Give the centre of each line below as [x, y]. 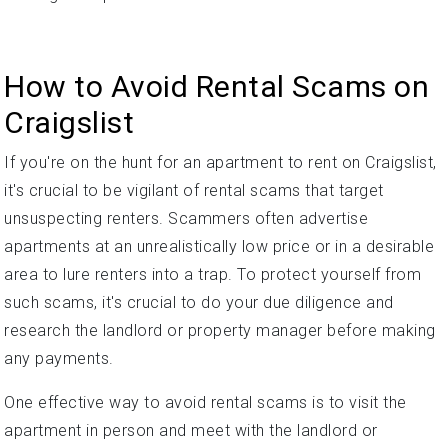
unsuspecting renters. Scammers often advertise [186, 218]
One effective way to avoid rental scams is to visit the [205, 402]
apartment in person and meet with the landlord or [191, 430]
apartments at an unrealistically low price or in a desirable [219, 246]
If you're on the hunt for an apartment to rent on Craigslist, [220, 162]
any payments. [59, 358]
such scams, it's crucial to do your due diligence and [199, 302]
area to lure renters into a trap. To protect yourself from [212, 274]
